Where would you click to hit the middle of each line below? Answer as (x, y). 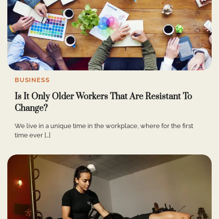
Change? (31, 109)
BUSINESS (32, 80)
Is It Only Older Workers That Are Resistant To (103, 97)
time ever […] (33, 135)
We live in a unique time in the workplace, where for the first (104, 126)
